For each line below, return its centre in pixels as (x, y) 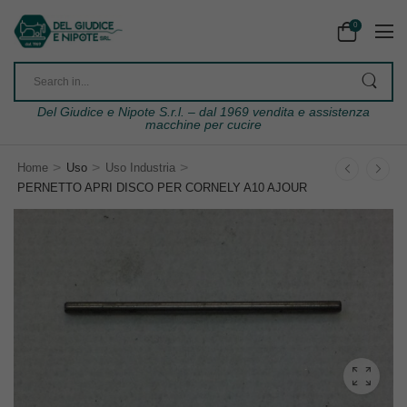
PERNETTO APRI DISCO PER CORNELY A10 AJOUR (162, 188)
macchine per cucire (203, 125)
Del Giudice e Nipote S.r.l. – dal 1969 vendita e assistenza (203, 112)
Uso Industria (140, 168)
